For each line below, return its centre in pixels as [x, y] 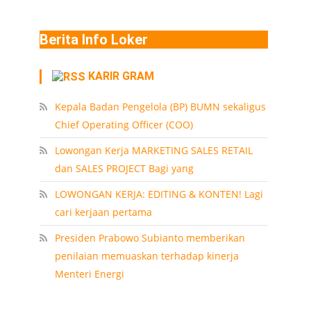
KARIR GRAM [121, 76]
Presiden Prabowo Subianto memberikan [150, 237]
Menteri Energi [89, 274]
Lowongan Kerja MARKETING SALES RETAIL [153, 150]
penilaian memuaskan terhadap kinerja [146, 255]
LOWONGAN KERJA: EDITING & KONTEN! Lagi [159, 194]
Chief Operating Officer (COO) [124, 124]
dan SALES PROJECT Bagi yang [124, 168]
